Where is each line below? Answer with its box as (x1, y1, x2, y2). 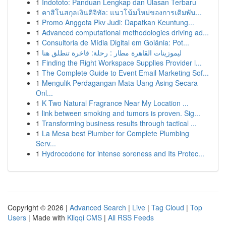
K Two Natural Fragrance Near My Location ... (42, 98, 189, 108)
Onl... (36, 88, 53, 98)
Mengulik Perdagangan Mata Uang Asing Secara (42, 78, 198, 88)
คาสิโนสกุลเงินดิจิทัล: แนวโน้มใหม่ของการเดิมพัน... (42, 7, 202, 17)
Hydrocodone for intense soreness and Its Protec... (42, 148, 204, 158)
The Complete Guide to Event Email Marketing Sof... (42, 68, 209, 78)
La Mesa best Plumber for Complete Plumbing (42, 128, 189, 138)
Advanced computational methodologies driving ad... (42, 27, 209, 37)
